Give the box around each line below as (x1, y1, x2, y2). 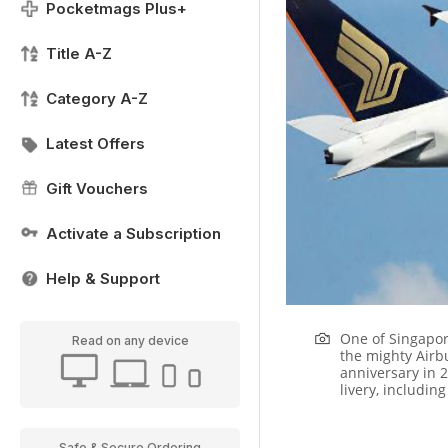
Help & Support (46, 269, 160, 288)
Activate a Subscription (46, 224, 221, 243)
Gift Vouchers (46, 179, 148, 198)
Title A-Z (46, 44, 112, 63)
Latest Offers (46, 134, 145, 153)
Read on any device (71, 333, 189, 348)
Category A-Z (46, 89, 148, 108)
